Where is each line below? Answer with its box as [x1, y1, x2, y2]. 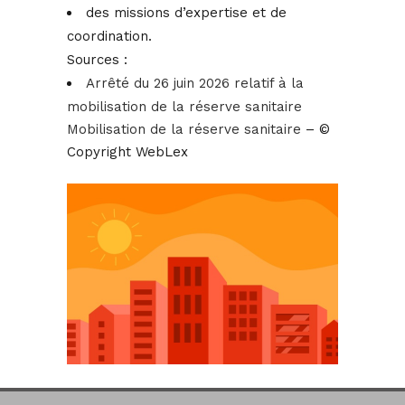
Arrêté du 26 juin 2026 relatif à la [86, 75, 304, 92]
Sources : [67, 52, 127, 69]
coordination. [67, 28, 152, 45]
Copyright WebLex [67, 144, 188, 161]
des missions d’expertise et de [86, 5, 287, 22]
